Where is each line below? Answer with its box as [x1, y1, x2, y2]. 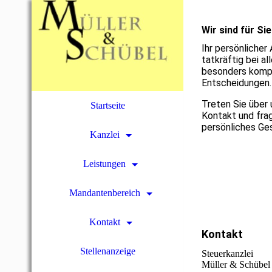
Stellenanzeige [80, 246, 135, 256]
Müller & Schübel [202, 259, 270, 270]
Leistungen [83, 158, 126, 169]
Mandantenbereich [69, 188, 140, 198]
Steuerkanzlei [202, 248, 253, 259]
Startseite [90, 100, 125, 110]
